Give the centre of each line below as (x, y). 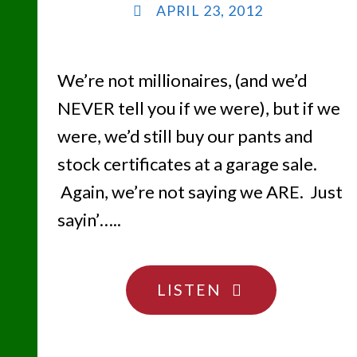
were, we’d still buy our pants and (185, 136)
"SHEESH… (264, 288)
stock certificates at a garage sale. (187, 164)
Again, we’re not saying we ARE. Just (200, 192)
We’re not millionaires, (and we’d (182, 80)
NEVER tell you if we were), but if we (198, 108)
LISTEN (189, 289)
